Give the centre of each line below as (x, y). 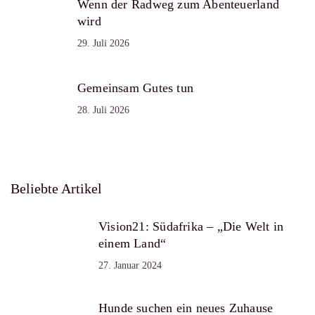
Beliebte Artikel (56, 189)
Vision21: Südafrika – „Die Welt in (191, 227)
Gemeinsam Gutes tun (135, 88)
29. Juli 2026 (103, 44)
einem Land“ (133, 244)
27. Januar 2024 (130, 266)
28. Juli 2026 (103, 110)
